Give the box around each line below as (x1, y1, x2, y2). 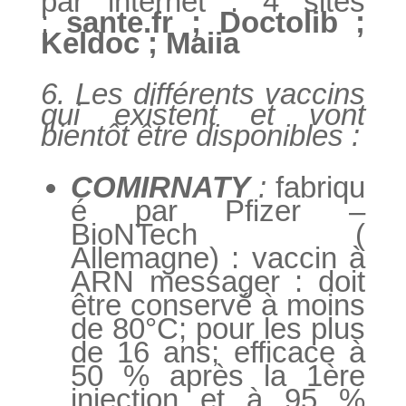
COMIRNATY (70, 169, 250, 204)
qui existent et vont (40, 97, 366, 131)
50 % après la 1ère (70, 358, 366, 392)
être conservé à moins (70, 287, 366, 322)
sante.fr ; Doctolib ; (66, 5, 366, 39)
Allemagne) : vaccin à (70, 240, 366, 275)
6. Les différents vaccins (40, 76, 366, 111)
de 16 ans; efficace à (70, 334, 366, 369)
